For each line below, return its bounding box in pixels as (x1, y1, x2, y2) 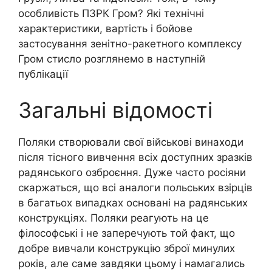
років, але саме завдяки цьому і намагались (18, 257, 245, 270)
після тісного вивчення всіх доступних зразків (18, 151, 253, 164)
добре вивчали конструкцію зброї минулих (18, 242, 235, 255)
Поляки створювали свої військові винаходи (18, 136, 243, 149)
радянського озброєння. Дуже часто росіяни (18, 166, 246, 179)
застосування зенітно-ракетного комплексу (18, 37, 242, 50)
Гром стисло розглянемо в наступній (18, 52, 205, 65)
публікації (18, 67, 68, 80)
